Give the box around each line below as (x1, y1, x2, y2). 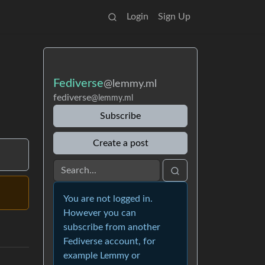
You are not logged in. (63, 194, 153, 203)
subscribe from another (63, 222, 160, 232)
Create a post (92, 138, 148, 148)
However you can (63, 208, 136, 218)
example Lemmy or (63, 251, 140, 260)
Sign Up (158, 12, 190, 21)
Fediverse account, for (63, 237, 156, 246)
